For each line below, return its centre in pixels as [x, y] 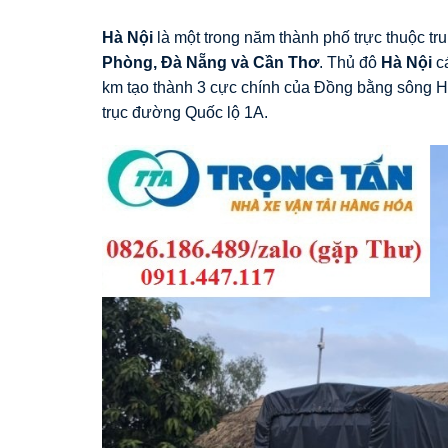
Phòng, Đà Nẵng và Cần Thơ [210, 62]
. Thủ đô [350, 62]
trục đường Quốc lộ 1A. [185, 112]
